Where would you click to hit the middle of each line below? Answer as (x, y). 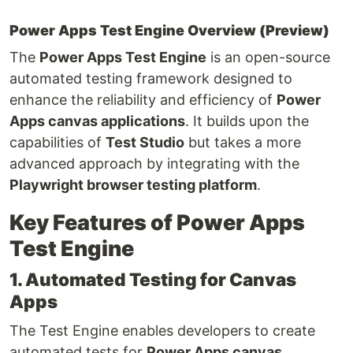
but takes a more (243, 142)
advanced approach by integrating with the (154, 163)
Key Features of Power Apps (157, 222)
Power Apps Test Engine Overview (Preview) (169, 30)
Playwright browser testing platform (133, 184)
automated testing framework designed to (151, 78)
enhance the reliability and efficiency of (143, 99)
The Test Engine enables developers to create (162, 330)
